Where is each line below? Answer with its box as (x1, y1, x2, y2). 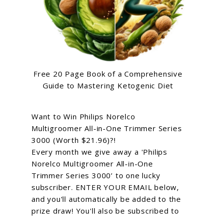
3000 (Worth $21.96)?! (31, 135, 116, 145)
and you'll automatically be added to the (31, 193, 181, 204)
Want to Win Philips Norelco (31, 111, 136, 121)
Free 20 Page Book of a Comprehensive (33, 69, 183, 79)
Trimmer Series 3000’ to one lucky (31, 170, 161, 180)
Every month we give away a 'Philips (31, 146, 168, 157)
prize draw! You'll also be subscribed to (31, 205, 179, 216)
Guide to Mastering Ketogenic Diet (42, 81, 174, 91)
